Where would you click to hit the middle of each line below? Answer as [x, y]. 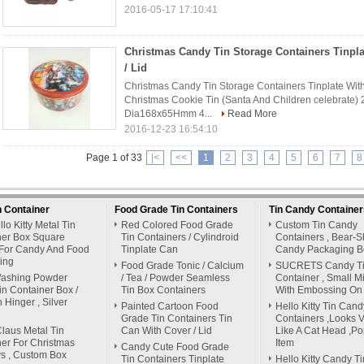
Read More [252, 114]
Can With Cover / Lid [167, 331]
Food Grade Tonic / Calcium [182, 266]
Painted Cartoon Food [170, 306]
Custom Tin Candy [316, 225]
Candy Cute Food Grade [175, 347]
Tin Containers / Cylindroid [180, 237]
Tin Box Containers [163, 290]
